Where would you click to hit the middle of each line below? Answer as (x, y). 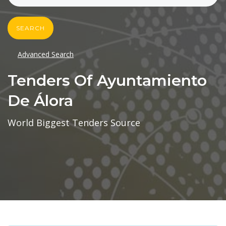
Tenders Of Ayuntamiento (107, 81)
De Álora (40, 101)
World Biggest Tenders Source (74, 123)
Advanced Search (46, 54)
